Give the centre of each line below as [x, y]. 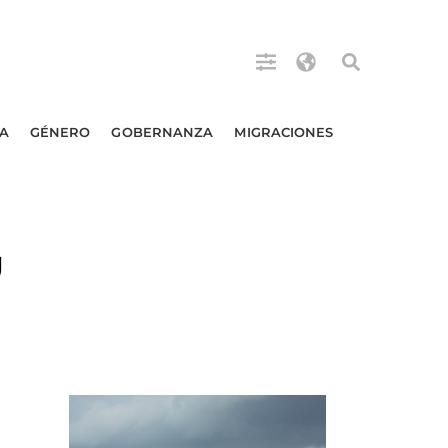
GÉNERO [60, 132]
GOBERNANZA [162, 132]
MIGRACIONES [284, 132]
